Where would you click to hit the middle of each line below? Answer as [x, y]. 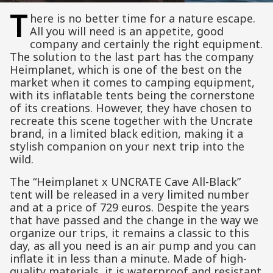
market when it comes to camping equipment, [132, 83]
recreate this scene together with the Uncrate [131, 121]
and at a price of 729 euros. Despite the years [129, 207]
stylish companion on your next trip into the [127, 147]
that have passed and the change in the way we [134, 220]
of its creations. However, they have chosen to [131, 108]
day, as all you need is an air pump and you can [133, 246]
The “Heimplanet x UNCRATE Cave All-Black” [125, 182]
